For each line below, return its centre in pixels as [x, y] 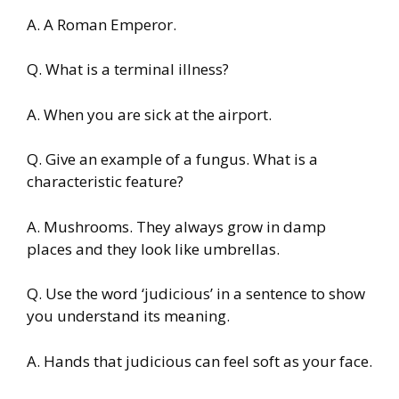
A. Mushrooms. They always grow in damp [176, 226]
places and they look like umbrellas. [153, 248]
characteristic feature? [105, 182]
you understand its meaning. [128, 316]
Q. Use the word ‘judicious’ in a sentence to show [196, 294]
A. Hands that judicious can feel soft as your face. [199, 361]
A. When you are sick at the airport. [149, 114]
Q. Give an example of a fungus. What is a [172, 159]
